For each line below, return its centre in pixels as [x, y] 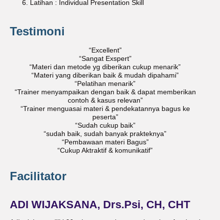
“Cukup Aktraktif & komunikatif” [105, 151]
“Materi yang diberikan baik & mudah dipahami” [105, 76]
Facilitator [38, 176]
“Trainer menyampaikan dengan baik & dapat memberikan [105, 92]
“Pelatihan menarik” [105, 84]
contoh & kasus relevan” [105, 101]
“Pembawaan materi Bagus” [105, 142]
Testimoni [37, 31]
